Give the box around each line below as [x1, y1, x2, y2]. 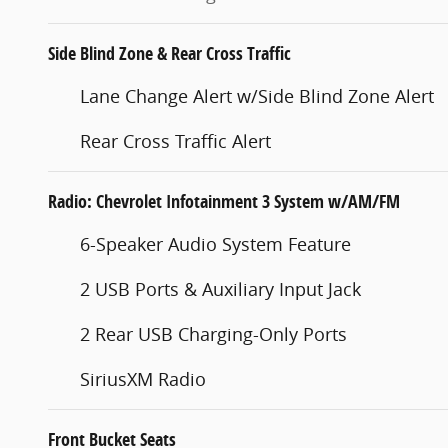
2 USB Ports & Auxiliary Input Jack [80, 276, 361, 301]
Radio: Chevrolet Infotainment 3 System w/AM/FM [48, 188, 400, 214]
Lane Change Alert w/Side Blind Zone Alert [80, 83, 434, 108]
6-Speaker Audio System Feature [80, 231, 351, 256]
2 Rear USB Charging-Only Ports [80, 321, 347, 346]
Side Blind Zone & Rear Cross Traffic [48, 40, 291, 66]
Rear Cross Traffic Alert [80, 128, 271, 153]
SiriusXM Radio [80, 366, 206, 391]
